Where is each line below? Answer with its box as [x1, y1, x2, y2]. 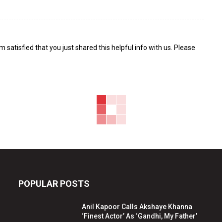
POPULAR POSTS [18, 178, 90, 189]
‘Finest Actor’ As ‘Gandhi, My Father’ [82, 212, 198, 221]
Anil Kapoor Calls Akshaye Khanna [82, 203, 193, 211]
